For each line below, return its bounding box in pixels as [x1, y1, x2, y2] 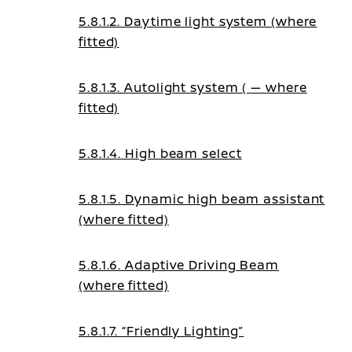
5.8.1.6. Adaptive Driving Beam [79, 256, 279, 273]
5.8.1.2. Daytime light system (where [79, 13, 317, 30]
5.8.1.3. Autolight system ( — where [79, 79, 307, 96]
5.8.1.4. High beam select [79, 145, 242, 162]
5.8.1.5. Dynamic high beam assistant [79, 190, 325, 207]
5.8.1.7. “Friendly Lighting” [79, 322, 244, 339]
